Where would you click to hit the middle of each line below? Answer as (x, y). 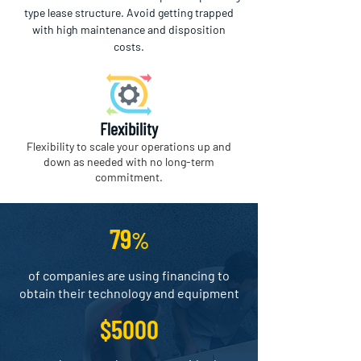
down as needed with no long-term (129, 162)
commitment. (129, 177)
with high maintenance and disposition (129, 29)
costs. (129, 46)
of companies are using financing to (129, 275)
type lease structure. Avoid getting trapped (129, 12)
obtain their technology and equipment (129, 293)
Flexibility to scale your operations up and (129, 146)
